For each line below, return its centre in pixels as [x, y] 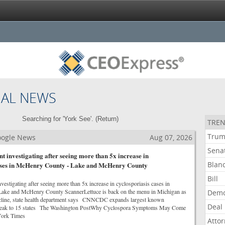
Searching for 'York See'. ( [60, 119]
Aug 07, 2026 [171, 137]
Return [107, 119]
